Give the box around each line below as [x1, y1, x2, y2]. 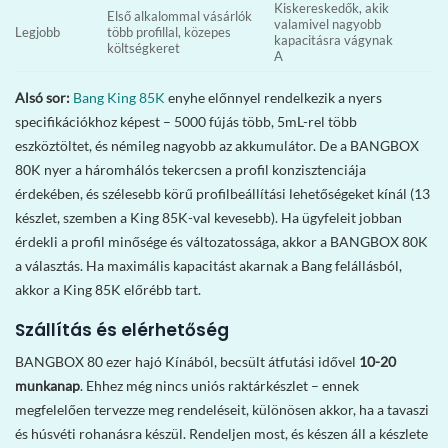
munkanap [15, 376, 80, 394]
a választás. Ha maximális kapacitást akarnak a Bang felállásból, [15, 257, 402, 275]
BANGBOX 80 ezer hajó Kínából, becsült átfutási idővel [15, 352, 359, 370]
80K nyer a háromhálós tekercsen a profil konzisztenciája [15, 161, 366, 179]
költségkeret [107, 41, 181, 57]
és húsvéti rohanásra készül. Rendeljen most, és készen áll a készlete [15, 424, 428, 442]
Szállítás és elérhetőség [15, 318, 229, 343]
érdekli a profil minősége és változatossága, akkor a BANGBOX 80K [15, 233, 428, 251]
